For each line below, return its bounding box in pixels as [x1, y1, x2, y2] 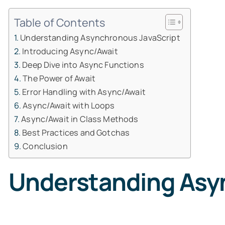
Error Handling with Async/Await [22, 86, 146, 97]
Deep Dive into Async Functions [22, 59, 144, 70]
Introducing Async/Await [22, 46, 118, 57]
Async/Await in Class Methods [21, 114, 139, 125]
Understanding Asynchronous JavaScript [20, 32, 180, 43]
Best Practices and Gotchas [22, 127, 130, 138]
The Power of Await [23, 73, 95, 84]
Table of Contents [14, 15, 105, 30]
